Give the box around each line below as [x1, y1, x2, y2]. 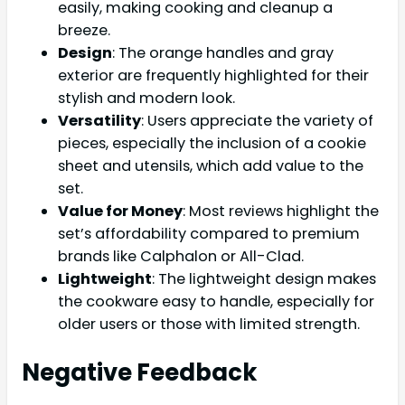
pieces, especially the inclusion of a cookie [58, 133, 366, 155]
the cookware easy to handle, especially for [58, 291, 374, 313]
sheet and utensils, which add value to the [58, 155, 363, 177]
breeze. [58, 20, 110, 42]
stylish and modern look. [58, 88, 235, 109]
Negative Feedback [22, 356, 257, 390]
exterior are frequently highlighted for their [58, 65, 369, 87]
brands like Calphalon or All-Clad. [58, 246, 304, 268]
